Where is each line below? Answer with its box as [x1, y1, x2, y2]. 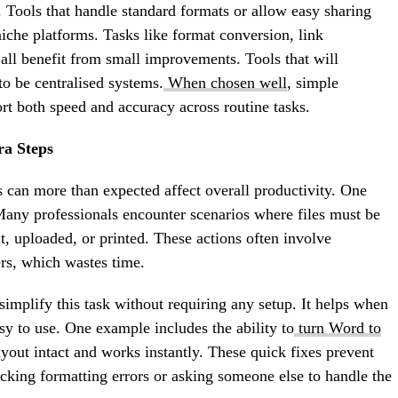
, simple [287, 74, 338, 92]
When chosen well [168, 74, 287, 92]
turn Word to [298, 319, 381, 338]
